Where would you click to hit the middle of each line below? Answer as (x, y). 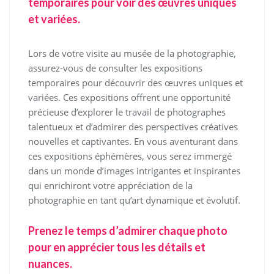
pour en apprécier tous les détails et (117, 247)
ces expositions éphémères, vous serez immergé (130, 156)
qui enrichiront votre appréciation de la (110, 185)
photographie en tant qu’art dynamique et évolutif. (134, 200)
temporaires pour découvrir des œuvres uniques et (135, 83)
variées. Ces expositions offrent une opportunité (129, 97)
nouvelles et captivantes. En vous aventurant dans (133, 141)
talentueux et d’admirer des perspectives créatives (133, 127)
